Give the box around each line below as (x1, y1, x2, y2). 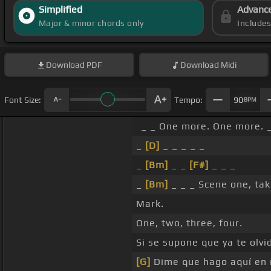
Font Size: (4, 94, 41, 105)
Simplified (38, 4, 82, 16)
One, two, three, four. (135, 217, 243, 229)
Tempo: (174, 94, 203, 105)
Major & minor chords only (38, 18, 144, 28)
